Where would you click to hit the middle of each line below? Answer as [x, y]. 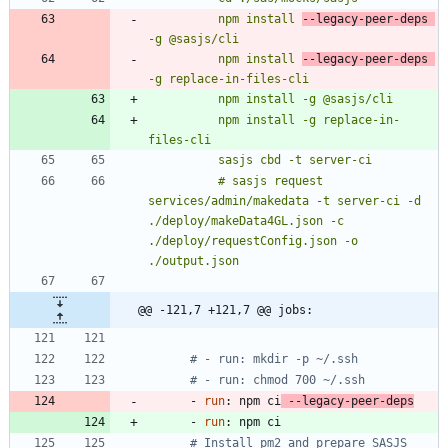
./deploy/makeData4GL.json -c [246, 221]
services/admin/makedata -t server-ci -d [284, 201]
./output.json [193, 261]
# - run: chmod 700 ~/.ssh [277, 380]
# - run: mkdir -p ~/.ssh [274, 359]
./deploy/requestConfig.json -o [253, 241]
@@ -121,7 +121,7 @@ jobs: [225, 310]
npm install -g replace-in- [183, 120]
